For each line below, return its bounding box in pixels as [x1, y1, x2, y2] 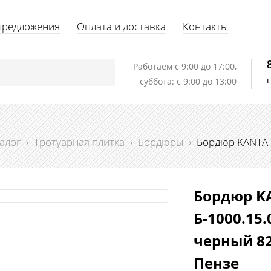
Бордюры [137, 135, 183, 149]
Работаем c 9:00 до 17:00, [133, 60, 237, 72]
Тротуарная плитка [33, 135, 125, 149]
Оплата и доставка [77, 19, 166, 33]
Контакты [183, 19, 229, 33]
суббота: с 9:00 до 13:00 [140, 76, 237, 87]
